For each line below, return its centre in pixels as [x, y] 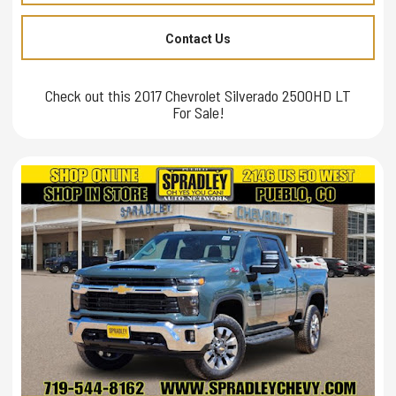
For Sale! [198, 112]
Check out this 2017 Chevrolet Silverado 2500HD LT [198, 95]
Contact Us [198, 38]
